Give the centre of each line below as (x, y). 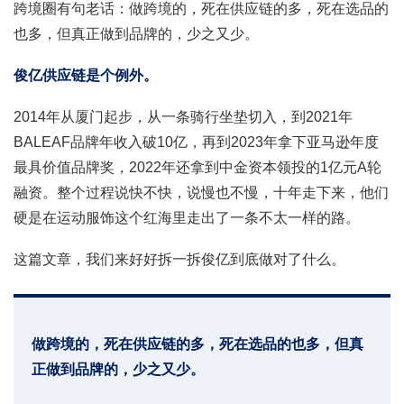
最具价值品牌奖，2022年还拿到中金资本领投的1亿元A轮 (197, 167)
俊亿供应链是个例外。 (86, 75)
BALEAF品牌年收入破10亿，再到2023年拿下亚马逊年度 (196, 142)
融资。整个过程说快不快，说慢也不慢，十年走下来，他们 (201, 192)
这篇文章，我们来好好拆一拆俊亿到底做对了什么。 (179, 259)
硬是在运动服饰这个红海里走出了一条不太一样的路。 (187, 217)
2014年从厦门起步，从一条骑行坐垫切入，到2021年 (183, 116)
